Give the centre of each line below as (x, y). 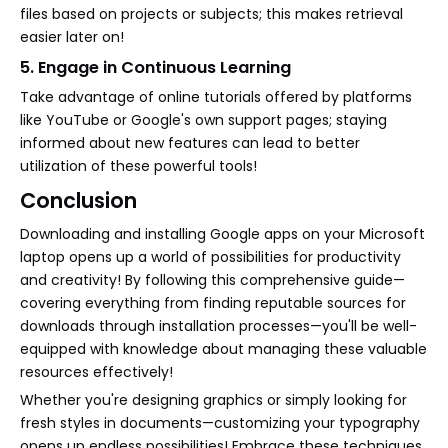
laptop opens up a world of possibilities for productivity (210, 256)
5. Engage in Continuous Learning (155, 67)
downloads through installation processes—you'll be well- (218, 325)
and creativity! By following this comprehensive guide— (212, 279)
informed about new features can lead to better (190, 142)
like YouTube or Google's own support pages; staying (203, 119)
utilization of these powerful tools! (138, 165)
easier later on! (72, 36)
